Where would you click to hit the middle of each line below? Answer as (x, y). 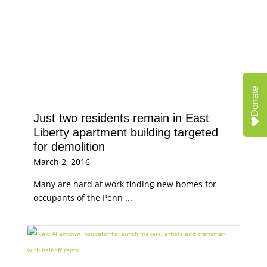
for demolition (69, 147)
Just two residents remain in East (121, 118)
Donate (255, 101)
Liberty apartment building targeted (125, 132)
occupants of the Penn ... (83, 198)
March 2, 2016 (61, 162)
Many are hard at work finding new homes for (125, 184)
